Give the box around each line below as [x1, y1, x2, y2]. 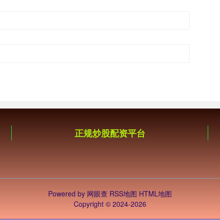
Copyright [74, 199, 106, 209]
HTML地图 [139, 189, 172, 199]
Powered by [48, 189, 87, 199]
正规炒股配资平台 [74, 127, 145, 140]
